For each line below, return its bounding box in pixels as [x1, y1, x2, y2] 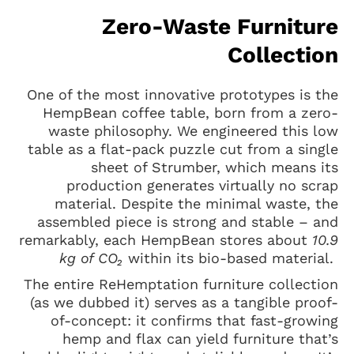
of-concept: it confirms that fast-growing [51, 312, 338, 329]
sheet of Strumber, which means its [91, 159, 338, 175]
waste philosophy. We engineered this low [48, 122, 338, 139]
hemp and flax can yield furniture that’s [62, 330, 338, 347]
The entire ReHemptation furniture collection [24, 276, 338, 292]
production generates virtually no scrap [66, 177, 338, 194]
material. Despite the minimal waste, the [55, 195, 338, 212]
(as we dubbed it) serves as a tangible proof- [30, 294, 338, 311]
